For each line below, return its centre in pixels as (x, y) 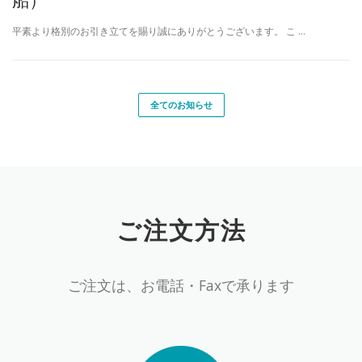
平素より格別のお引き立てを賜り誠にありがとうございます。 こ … (159, 32)
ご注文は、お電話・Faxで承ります (181, 285)
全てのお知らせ (181, 105)
